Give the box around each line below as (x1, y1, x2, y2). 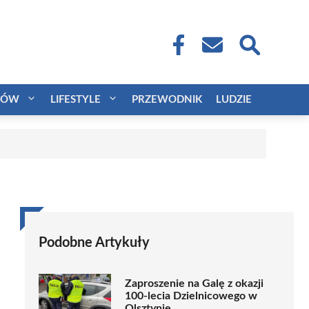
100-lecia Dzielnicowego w (125, 290, 257, 302)
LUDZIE (216, 94, 252, 105)
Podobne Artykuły (39, 235, 150, 250)
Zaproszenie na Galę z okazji (125, 278, 263, 290)
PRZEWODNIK (132, 94, 202, 105)
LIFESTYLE (50, 94, 101, 105)
